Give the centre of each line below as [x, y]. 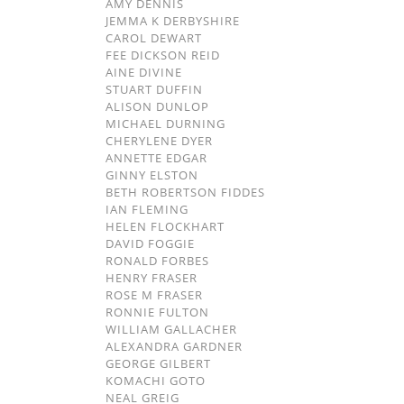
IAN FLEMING [147, 209]
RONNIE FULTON [157, 312]
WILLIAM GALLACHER [171, 329]
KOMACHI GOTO [156, 381]
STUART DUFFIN [154, 89]
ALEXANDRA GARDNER [174, 346]
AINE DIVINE [144, 72]
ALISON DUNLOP [157, 106]
